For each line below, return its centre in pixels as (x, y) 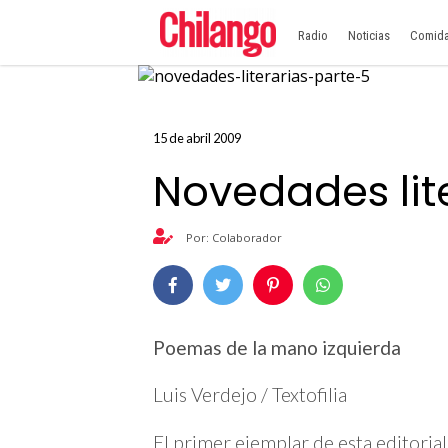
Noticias (369, 35)
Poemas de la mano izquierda (277, 348)
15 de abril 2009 (197, 138)
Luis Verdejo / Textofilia (250, 395)
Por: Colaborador (232, 237)
